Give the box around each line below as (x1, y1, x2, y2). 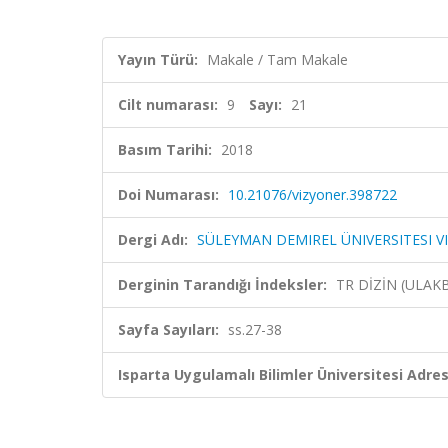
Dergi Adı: (118, 230, 188, 249)
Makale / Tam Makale (207, 50, 348, 69)
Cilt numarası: (118, 95, 218, 114)
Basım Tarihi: (118, 140, 212, 159)
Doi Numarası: (118, 185, 219, 204)
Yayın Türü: (118, 50, 198, 69)
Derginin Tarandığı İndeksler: (118, 275, 327, 294)
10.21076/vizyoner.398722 (228, 185, 397, 204)
